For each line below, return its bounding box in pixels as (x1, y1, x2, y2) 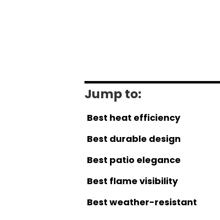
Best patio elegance (87, 154, 181, 166)
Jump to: (84, 85, 141, 103)
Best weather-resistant (87, 196, 197, 209)
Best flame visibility (87, 175, 178, 188)
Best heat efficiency (87, 111, 180, 124)
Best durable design (87, 133, 181, 145)
